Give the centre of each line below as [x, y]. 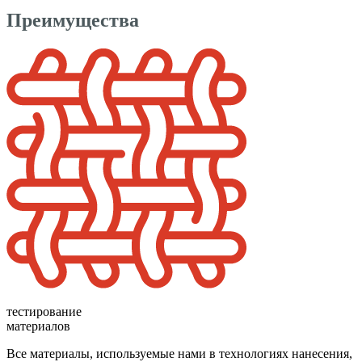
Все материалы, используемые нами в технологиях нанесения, [179, 353]
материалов [38, 326]
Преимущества [73, 20]
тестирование [44, 311]
